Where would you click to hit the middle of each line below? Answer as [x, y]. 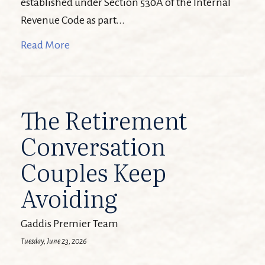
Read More [45, 45]
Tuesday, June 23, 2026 [54, 241]
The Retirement [104, 119]
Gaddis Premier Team [70, 224]
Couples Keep [93, 171]
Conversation [93, 145]
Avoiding [69, 197]
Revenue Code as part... [73, 20]
